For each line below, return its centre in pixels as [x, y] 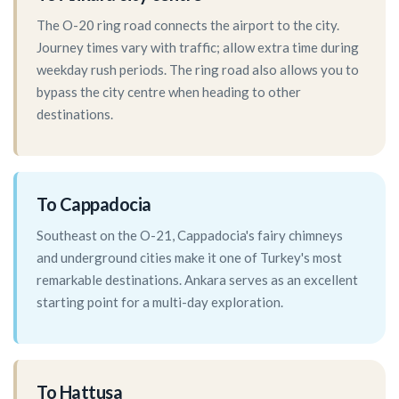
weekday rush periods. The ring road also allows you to [198, 70]
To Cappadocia [94, 204]
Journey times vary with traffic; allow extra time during [198, 48]
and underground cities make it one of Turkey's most [189, 258]
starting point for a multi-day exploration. [160, 302]
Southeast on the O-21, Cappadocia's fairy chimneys [190, 236]
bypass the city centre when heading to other [169, 92]
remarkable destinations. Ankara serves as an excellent [197, 280]
